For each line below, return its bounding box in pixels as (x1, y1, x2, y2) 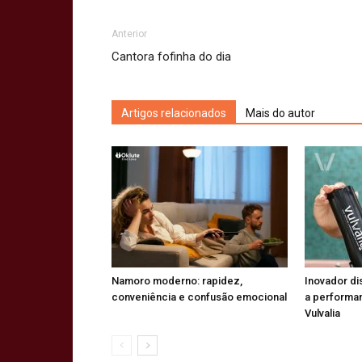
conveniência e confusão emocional (112, 291, 287, 303)
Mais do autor (246, 107, 315, 120)
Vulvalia (305, 307, 340, 319)
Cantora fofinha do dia (112, 49, 231, 64)
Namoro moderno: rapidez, (112, 275, 242, 287)
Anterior (112, 28, 147, 40)
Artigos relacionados (121, 107, 226, 120)
